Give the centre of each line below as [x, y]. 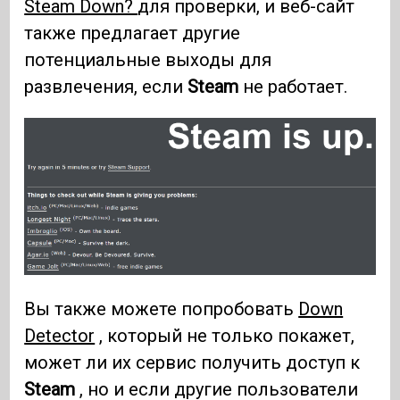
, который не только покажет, [225, 335]
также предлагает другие [133, 33]
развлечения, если [106, 86]
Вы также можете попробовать [162, 308]
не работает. [293, 86]
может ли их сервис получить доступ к [192, 362]
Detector [60, 335]
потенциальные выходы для [148, 59]
